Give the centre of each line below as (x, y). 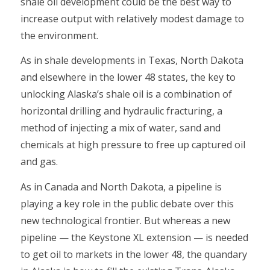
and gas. (39, 162)
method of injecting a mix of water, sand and (120, 128)
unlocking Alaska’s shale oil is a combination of (126, 94)
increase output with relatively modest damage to (132, 18)
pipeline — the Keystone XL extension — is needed (134, 237)
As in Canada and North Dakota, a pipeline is (121, 187)
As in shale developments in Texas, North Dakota (132, 61)
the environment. (59, 35)
